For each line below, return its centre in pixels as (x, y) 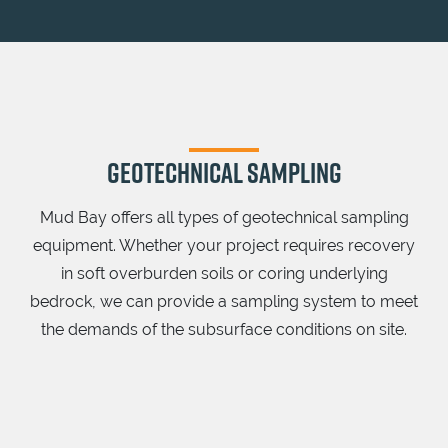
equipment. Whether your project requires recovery (224, 246)
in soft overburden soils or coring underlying (224, 274)
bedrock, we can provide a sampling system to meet (224, 302)
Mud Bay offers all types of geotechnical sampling (224, 218)
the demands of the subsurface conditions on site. (224, 330)
